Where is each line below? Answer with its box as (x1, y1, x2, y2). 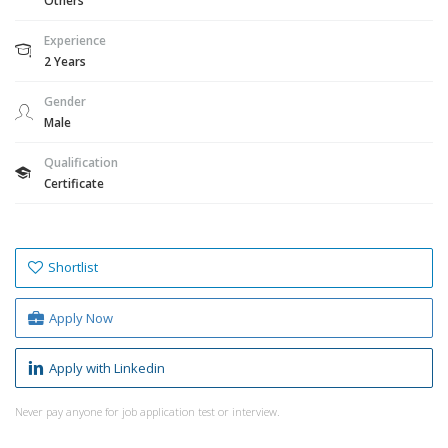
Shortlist (48, 257, 98, 276)
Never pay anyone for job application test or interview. (15, 403, 280, 419)
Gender (44, 92, 86, 110)
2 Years (44, 52, 86, 70)
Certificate (44, 174, 104, 192)
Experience (44, 31, 106, 49)
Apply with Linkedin (49, 358, 165, 377)
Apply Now (49, 308, 113, 327)
